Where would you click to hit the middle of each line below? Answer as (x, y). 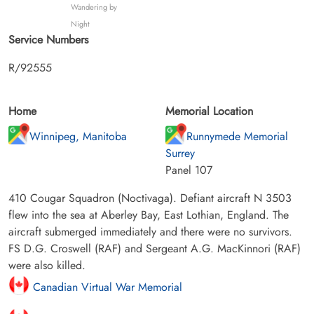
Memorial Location (209, 111)
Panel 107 (189, 170)
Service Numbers (48, 39)
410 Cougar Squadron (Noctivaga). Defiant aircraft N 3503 (150, 198)
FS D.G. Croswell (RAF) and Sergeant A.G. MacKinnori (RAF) (155, 248)
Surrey (180, 153)
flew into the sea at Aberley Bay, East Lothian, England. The (149, 214)
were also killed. (47, 265)
